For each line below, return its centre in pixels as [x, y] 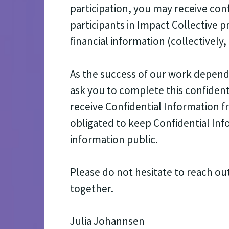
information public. [114, 139]
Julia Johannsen [107, 221]
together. [92, 188]
